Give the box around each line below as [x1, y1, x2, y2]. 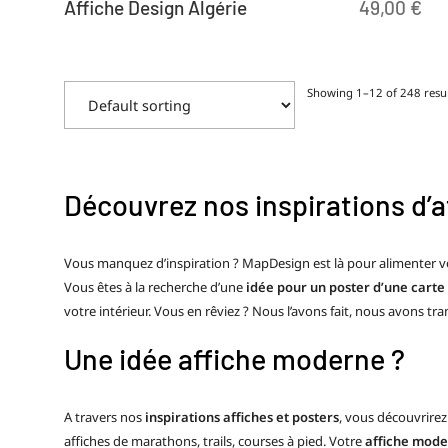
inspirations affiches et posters [145, 407, 339, 426]
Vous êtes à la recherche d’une [64, 277, 246, 296]
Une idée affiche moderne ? [64, 341, 405, 377]
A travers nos [64, 407, 145, 426]
